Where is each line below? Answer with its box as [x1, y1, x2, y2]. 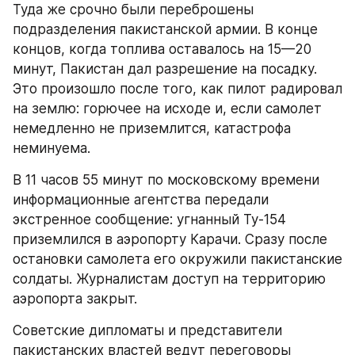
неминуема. [13, 140, 90, 156]
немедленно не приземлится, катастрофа [13, 120, 291, 136]
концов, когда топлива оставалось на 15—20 [13, 41, 311, 57]
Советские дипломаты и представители [13, 323, 282, 338]
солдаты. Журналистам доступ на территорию [13, 271, 326, 287]
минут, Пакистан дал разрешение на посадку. [13, 61, 317, 77]
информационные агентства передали [13, 192, 269, 208]
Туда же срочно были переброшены [13, 2, 254, 17]
